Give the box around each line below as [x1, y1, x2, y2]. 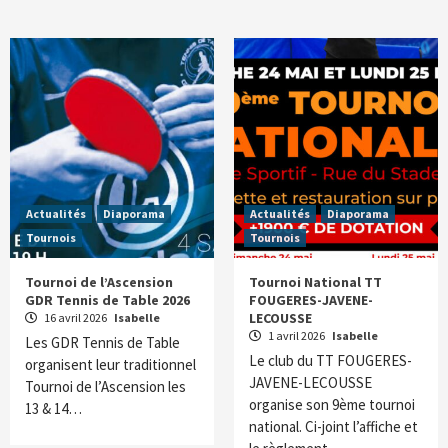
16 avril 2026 [42, 310, 109, 326]
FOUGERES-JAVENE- [249, 291, 373, 310]
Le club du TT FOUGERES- [249, 351, 412, 371]
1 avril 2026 [266, 328, 327, 344]
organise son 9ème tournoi [249, 395, 415, 415]
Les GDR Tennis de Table [25, 333, 180, 353]
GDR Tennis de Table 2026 [25, 291, 190, 310]
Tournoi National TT [249, 273, 382, 292]
